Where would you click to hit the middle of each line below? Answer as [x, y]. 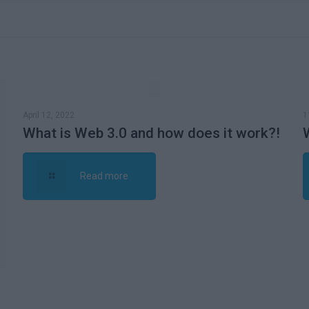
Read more [104, 176]
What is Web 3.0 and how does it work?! [151, 133]
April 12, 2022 [48, 115]
